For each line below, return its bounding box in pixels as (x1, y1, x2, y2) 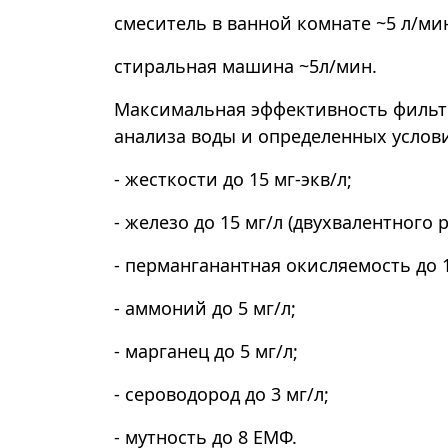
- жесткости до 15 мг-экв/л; (114, 167, 352, 191)
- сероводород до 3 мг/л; (114, 382, 329, 406)
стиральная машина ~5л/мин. (114, 54, 377, 78)
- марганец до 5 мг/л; (114, 339, 298, 363)
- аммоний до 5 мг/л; (114, 296, 296, 320)
